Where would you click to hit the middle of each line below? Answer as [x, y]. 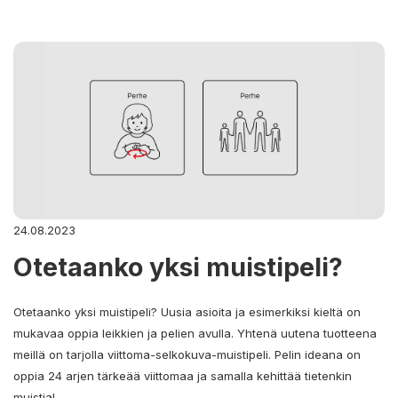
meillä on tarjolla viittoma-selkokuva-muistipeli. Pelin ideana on [187, 354]
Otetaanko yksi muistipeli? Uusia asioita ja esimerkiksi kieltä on [187, 311]
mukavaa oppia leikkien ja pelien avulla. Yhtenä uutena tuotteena [195, 333]
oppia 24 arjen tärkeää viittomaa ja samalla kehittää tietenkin [183, 375]
